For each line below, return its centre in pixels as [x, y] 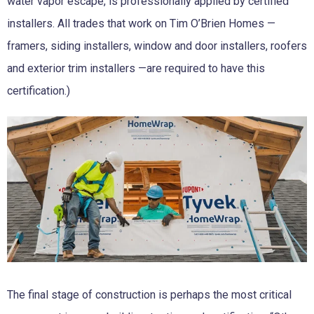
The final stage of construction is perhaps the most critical [149, 294]
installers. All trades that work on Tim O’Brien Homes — [141, 24]
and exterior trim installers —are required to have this [136, 69]
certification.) [39, 91]
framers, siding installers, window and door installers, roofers [157, 46]
